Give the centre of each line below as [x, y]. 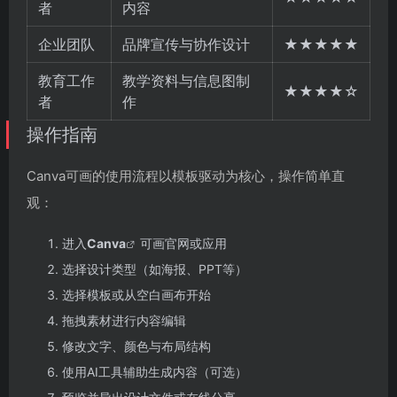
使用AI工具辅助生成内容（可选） [155, 372]
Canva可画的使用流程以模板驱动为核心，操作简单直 [186, 176]
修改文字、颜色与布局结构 [136, 346]
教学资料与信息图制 [186, 81]
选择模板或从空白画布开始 [136, 295]
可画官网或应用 [183, 244]
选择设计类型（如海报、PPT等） [155, 269]
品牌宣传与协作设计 [186, 45]
